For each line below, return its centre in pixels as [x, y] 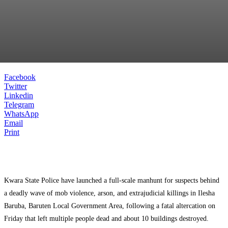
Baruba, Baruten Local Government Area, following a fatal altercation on [110, 206]
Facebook [20, 77]
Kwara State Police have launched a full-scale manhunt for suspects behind [112, 180]
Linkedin [19, 95]
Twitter [16, 86]
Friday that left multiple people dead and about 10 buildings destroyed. [106, 219]
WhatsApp [21, 114]
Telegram [19, 105]
